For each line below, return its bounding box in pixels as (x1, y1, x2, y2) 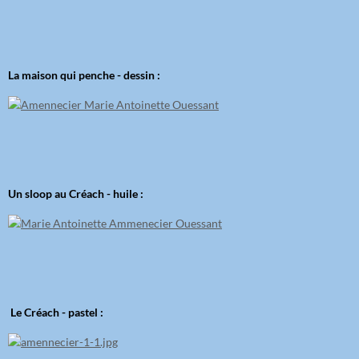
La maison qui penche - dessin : (8, 68, 160, 83)
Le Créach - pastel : (8, 305, 103, 320)
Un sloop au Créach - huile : (8, 187, 143, 201)
